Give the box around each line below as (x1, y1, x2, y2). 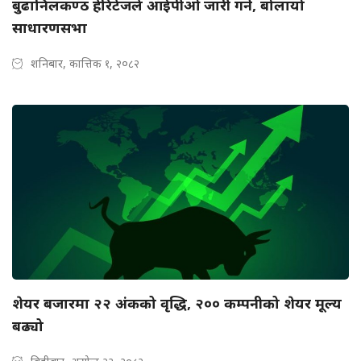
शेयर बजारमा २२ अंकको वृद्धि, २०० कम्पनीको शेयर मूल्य (12, 293, 342, 313)
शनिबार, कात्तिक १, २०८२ (31, 56, 139, 72)
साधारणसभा (12, 18, 87, 38)
